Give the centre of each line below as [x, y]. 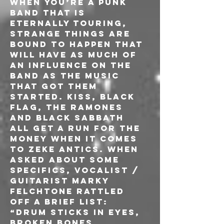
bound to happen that [78, 44]
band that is [49, 12]
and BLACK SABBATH [69, 117]
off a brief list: [61, 201]
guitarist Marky [61, 180]
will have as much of [75, 54]
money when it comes [75, 138]
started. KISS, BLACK [74, 96]
